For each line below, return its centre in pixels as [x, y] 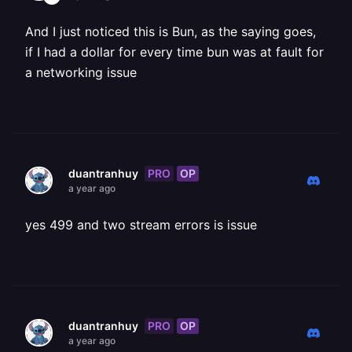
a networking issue [81, 72]
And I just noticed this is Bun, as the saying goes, [170, 31]
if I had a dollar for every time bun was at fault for [174, 52]
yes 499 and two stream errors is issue [141, 225]
